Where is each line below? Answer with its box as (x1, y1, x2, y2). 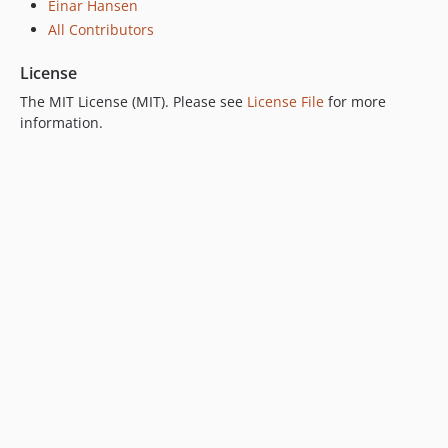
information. (20, 112, 103, 132)
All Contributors (48, 19, 154, 39)
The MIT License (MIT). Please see (20, 91, 247, 111)
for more (324, 91, 386, 111)
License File (247, 91, 324, 111)
